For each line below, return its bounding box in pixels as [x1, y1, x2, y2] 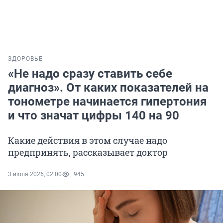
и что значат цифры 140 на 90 [8, 109, 179, 123]
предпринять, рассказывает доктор [8, 146, 168, 159]
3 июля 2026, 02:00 [8, 171, 62, 178]
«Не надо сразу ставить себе [8, 67, 172, 81]
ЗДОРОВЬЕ [8, 55, 43, 63]
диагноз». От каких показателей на [8, 81, 209, 95]
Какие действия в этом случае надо [8, 134, 167, 147]
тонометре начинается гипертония [8, 95, 207, 109]
